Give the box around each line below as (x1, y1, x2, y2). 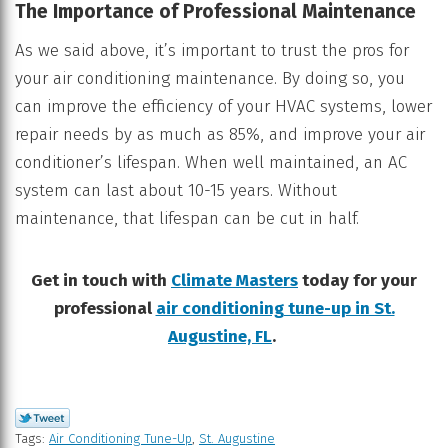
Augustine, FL (168, 326, 272, 348)
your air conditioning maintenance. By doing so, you (15, 68, 405, 90)
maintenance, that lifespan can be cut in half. (15, 208, 359, 230)
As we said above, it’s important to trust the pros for (15, 40, 409, 62)
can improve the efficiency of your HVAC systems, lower (15, 96, 432, 118)
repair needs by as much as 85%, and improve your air (15, 124, 425, 146)
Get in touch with (31, 270, 171, 292)
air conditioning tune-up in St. (155, 298, 395, 320)
